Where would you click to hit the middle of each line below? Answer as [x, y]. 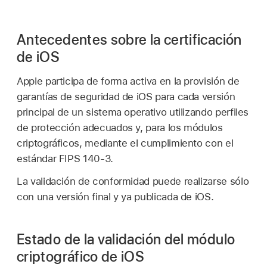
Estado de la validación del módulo [126, 239]
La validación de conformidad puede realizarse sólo [133, 181]
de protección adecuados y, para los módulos [120, 127]
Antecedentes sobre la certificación [129, 40]
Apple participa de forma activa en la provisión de [128, 81]
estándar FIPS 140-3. [65, 158]
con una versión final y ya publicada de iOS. [115, 196]
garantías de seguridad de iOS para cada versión [126, 96]
